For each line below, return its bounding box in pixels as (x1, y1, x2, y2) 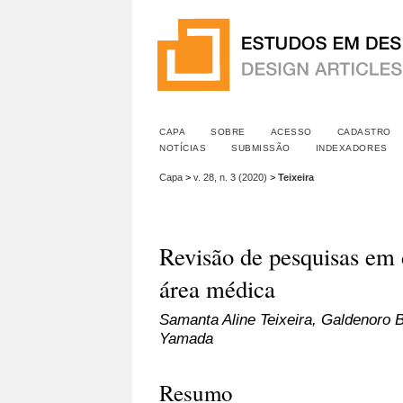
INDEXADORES (315, 143, 388, 153)
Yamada (159, 328, 213, 347)
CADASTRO (336, 127, 391, 137)
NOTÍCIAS (159, 143, 207, 153)
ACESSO (270, 127, 312, 137)
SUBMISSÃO (231, 143, 291, 153)
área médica (159, 273, 275, 306)
